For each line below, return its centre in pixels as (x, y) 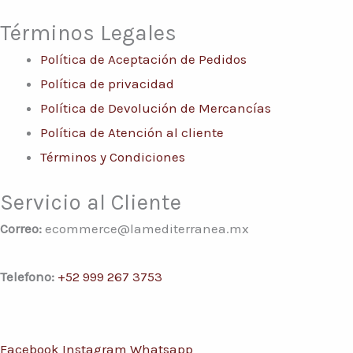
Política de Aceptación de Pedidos (143, 59)
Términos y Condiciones (113, 156)
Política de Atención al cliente (132, 132)
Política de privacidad (107, 83)
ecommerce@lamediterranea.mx (145, 229)
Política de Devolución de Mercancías (156, 108)
